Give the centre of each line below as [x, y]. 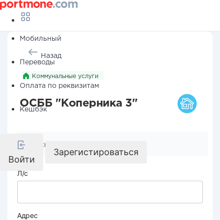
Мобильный [41, 39]
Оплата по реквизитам [59, 86]
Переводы [37, 62]
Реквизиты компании [67, 144]
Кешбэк [33, 110]
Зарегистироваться [96, 152]
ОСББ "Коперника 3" [79, 104]
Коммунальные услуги [65, 76]
